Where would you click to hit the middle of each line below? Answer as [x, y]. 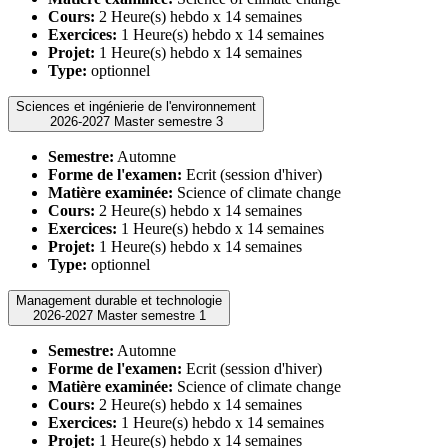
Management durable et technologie [119, 300]
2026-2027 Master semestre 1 [151, 315]
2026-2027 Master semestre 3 [168, 121]
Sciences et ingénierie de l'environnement [136, 106]
